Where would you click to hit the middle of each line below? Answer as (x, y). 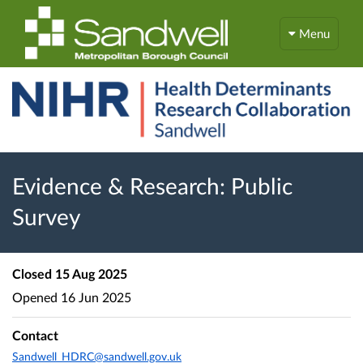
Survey (46, 217)
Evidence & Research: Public (152, 186)
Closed (32, 274)
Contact (35, 335)
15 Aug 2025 (90, 274)
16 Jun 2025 (94, 297)
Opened (35, 297)
